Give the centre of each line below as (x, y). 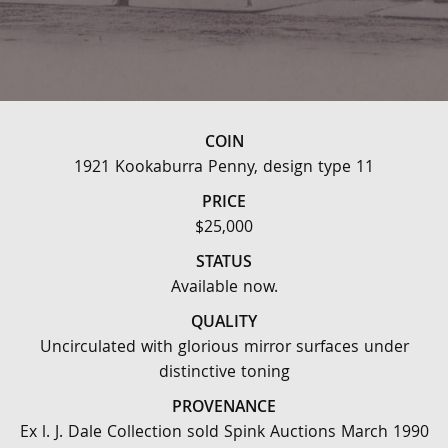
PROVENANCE (224, 408)
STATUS (224, 263)
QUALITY (224, 323)
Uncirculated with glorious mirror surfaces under (224, 348)
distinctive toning (224, 373)
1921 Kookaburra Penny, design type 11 (224, 168)
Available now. (224, 288)
